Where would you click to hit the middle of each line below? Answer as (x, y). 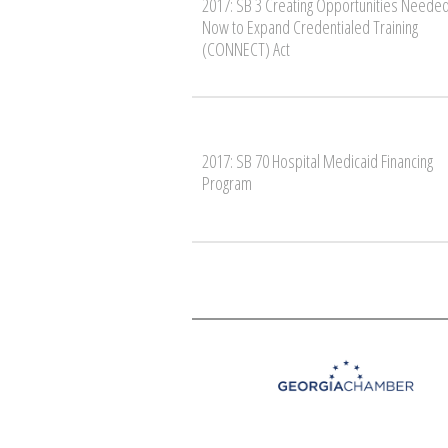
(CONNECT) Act (246, 48)
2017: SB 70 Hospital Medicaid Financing (317, 160)
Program (227, 182)
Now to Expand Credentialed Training (310, 26)
